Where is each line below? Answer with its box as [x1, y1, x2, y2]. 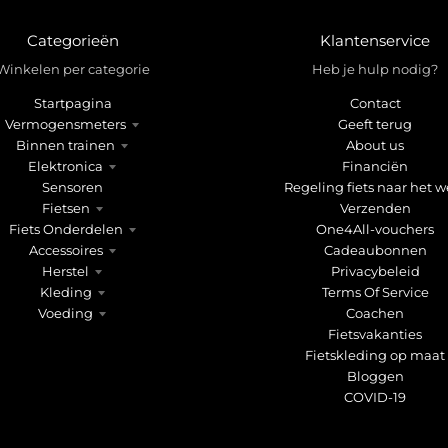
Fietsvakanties [328, 325, 423, 342]
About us [346, 136, 405, 153]
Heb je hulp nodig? [312, 60, 439, 77]
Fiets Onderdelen [8, 220, 123, 237]
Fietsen [41, 199, 90, 216]
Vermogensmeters [5, 115, 127, 132]
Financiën [342, 157, 409, 174]
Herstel [42, 262, 90, 279]
